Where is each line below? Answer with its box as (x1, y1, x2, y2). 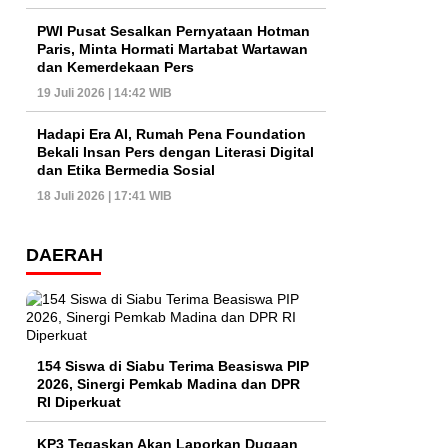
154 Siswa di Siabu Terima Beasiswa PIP (37, 358, 309, 375)
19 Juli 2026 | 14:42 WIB (37, 86, 172, 101)
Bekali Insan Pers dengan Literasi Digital (37, 144, 314, 161)
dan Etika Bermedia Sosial (37, 162, 215, 179)
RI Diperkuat (37, 394, 121, 411)
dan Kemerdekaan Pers (37, 59, 194, 76)
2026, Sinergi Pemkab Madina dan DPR (37, 376, 300, 393)
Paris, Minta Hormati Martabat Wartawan (37, 41, 308, 58)
